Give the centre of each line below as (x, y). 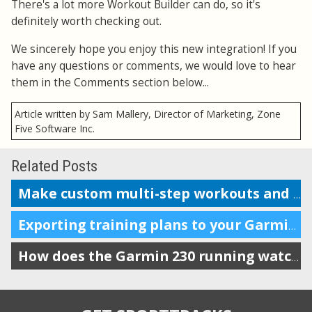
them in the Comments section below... (113, 82)
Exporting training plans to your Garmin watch (292, 226)
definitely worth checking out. (86, 21)
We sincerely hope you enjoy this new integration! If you (154, 49)
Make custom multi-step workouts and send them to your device (297, 195)
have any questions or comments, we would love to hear (154, 65)
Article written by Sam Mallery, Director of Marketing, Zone (148, 114)
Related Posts (54, 165)
